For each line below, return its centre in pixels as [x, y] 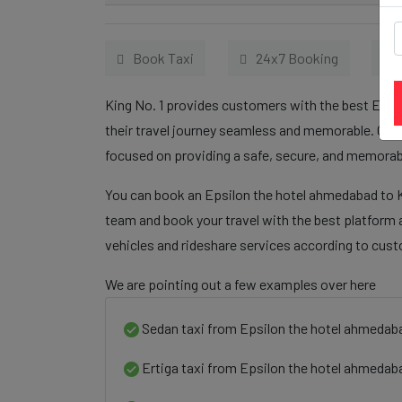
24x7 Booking [297, 58]
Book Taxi [163, 58]
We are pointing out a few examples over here [240, 284]
